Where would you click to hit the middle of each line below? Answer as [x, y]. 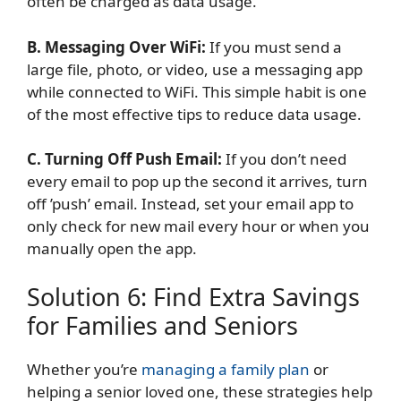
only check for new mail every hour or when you [198, 226]
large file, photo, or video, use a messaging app [195, 69]
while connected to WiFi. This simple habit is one [197, 91]
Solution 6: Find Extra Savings [193, 296]
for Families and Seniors [162, 325]
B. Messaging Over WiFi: [118, 47]
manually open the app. [112, 249]
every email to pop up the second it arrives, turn [197, 182]
